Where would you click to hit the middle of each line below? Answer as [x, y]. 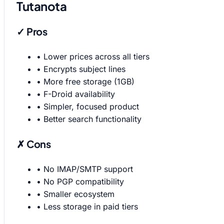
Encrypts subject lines [84, 69]
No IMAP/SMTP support [88, 169]
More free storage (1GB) [89, 81]
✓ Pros [32, 31]
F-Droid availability [79, 94]
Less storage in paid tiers [91, 206]
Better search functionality [92, 119]
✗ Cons [34, 144]
